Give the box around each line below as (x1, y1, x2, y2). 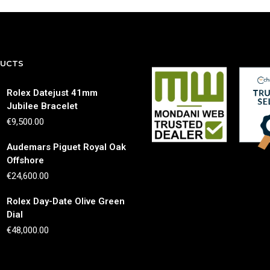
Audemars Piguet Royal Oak (7, 142, 126, 152)
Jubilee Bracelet (7, 101, 78, 111)
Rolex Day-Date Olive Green (7, 196, 125, 207)
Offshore (7, 155, 44, 166)
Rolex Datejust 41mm (7, 87, 98, 98)
